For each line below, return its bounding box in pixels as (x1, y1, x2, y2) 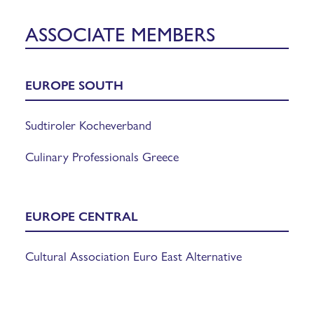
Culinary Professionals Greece (25, 146, 179, 165)
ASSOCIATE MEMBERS (25, 18, 215, 47)
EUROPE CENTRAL (25, 206, 138, 224)
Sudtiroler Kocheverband (25, 115, 151, 133)
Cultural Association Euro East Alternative (25, 246, 242, 264)
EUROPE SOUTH (25, 75, 123, 93)
